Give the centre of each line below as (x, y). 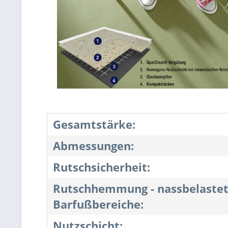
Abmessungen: (93, 146)
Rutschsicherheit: (102, 167)
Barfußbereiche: (98, 205)
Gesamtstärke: (94, 125)
